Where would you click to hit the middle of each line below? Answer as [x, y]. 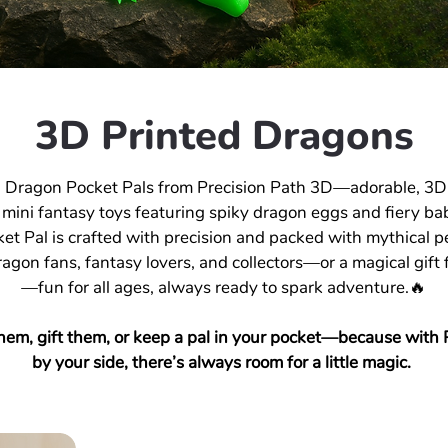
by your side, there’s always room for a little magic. [223, 362]
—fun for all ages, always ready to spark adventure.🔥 [223, 287]
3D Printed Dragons [224, 136]
